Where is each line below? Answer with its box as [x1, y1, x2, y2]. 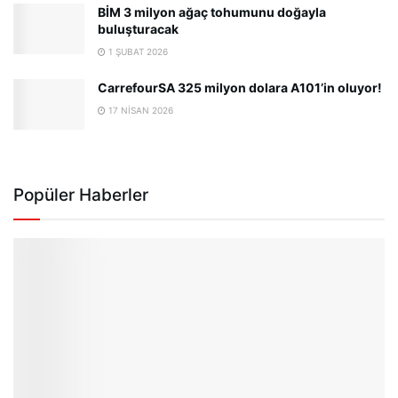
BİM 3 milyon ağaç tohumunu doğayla [98, 4, 326, 20]
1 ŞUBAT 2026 [106, 45, 168, 57]
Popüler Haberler [13, 185, 148, 205]
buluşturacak [98, 20, 179, 36]
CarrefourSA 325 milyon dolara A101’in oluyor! [98, 79, 382, 95]
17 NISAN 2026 [106, 104, 173, 115]
